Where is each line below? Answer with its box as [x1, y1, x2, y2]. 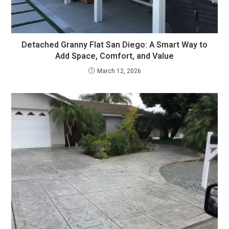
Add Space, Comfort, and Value [55, 50, 174, 63]
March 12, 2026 [97, 66, 141, 76]
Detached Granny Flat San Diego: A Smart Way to [21, 39, 208, 52]
